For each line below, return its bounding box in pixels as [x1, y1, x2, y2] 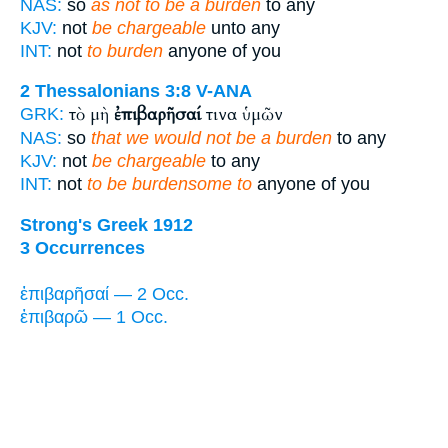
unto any [206, 17, 280, 38]
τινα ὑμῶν [201, 103, 283, 127]
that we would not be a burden [91, 128, 332, 149]
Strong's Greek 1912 [20, 215, 193, 236]
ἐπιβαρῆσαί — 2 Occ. [20, 284, 189, 305]
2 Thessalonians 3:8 [20, 81, 191, 102]
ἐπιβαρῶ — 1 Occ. [20, 307, 168, 328]
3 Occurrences [20, 238, 145, 259]
